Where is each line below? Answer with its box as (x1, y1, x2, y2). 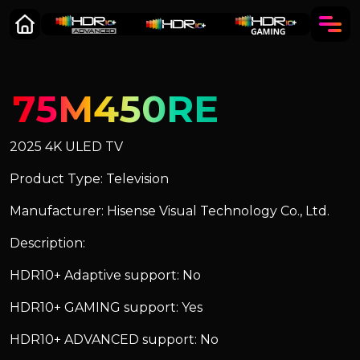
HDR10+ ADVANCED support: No (10, 332, 219, 347)
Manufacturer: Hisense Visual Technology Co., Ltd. (10, 203, 329, 219)
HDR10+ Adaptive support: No (10, 268, 201, 283)
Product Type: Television (10, 171, 169, 186)
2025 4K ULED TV (10, 139, 123, 154)
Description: (10, 235, 85, 251)
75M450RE (13, 86, 219, 132)
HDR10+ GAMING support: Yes (10, 300, 202, 315)
